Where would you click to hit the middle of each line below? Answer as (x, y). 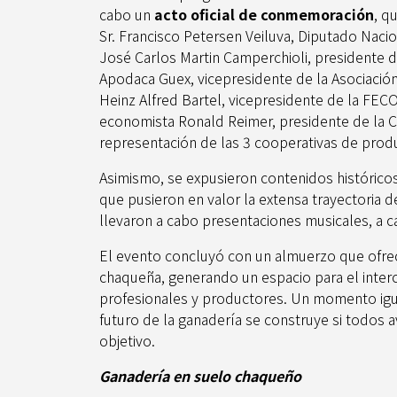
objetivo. (127, 340)
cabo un (127, 14)
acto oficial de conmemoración (264, 14)
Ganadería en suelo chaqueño (200, 376)
